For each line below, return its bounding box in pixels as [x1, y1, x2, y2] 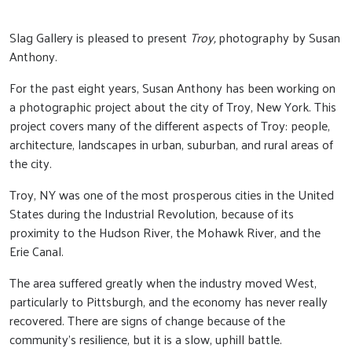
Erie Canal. [9, 240, 64, 262]
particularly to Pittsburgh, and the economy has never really [9, 290, 328, 313]
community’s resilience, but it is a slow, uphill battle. [9, 328, 282, 350]
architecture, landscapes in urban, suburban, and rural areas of [9, 133, 333, 156]
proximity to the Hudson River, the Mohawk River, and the [9, 221, 321, 244]
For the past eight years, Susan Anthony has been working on [9, 76, 335, 99]
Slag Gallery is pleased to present [9, 26, 190, 49]
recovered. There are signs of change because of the [9, 309, 285, 332]
